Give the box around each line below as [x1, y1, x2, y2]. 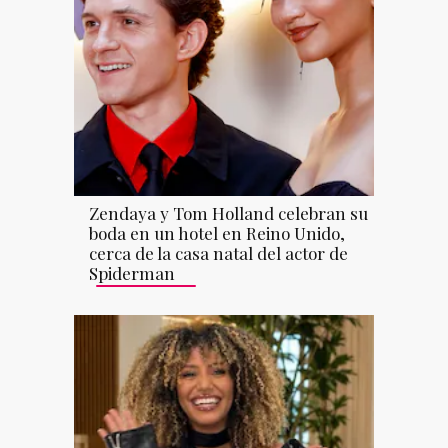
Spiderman [89, 261, 175, 284]
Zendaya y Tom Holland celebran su [89, 201, 368, 224]
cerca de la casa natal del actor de [89, 241, 348, 264]
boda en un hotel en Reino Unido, [89, 221, 345, 244]
